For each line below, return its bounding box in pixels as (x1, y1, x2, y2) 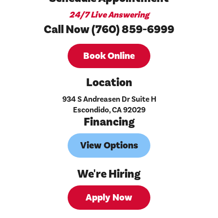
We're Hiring (77, 166, 141, 182)
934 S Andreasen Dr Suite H (62, 94, 156, 105)
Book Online (83, 50, 135, 63)
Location (86, 75, 132, 91)
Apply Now (86, 191, 132, 204)
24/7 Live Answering (69, 9, 149, 21)
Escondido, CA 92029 (73, 105, 145, 115)
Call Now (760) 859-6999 (44, 22, 174, 37)
